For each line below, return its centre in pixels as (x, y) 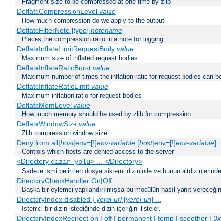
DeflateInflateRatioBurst (55, 68)
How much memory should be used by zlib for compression (106, 114)
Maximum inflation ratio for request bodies (82, 96)
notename (106, 30)
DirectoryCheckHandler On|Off (64, 181)
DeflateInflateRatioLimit (54, 87)
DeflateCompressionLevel (58, 12)
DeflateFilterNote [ (45, 30)
